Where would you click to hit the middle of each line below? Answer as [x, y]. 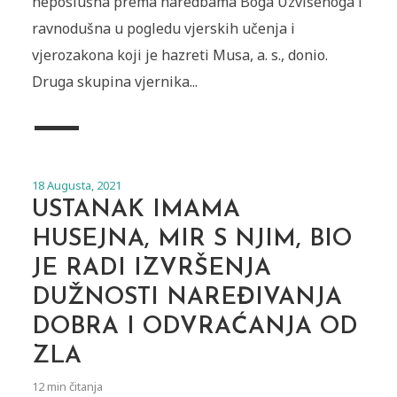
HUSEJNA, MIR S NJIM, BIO [191, 240]
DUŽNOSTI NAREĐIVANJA [187, 299]
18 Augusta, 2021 [76, 186]
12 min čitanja [67, 387]
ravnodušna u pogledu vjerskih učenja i [163, 29]
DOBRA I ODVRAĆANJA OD [195, 328]
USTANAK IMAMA [136, 211]
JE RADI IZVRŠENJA [151, 269]
